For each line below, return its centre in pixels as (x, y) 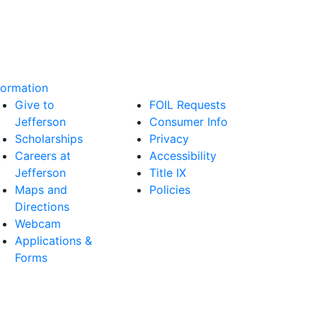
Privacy (169, 139)
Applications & (53, 241)
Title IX (168, 173)
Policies (170, 190)
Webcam (38, 224)
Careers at (43, 156)
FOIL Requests (188, 105)
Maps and (41, 190)
